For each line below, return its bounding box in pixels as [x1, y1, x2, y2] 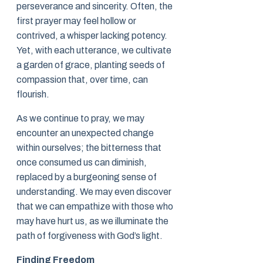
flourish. [16, 89, 49, 100]
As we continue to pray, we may [16, 113, 144, 124]
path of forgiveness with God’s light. [16, 231, 163, 241]
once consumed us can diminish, [16, 157, 147, 168]
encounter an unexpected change [16, 128, 154, 139]
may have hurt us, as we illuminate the [16, 216, 168, 227]
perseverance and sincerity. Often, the [16, 1, 173, 12]
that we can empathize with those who [16, 201, 173, 212]
